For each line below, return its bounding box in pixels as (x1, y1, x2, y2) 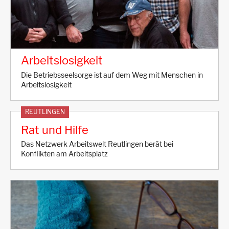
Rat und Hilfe (21, 123, 88, 136)
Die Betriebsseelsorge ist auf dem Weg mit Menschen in (21, 70, 203, 80)
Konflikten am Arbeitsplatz (21, 149, 108, 159)
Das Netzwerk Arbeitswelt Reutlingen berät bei (21, 140, 173, 149)
